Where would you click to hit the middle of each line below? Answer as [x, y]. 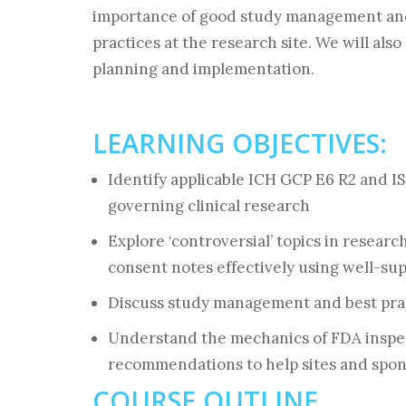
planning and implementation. [203, 69]
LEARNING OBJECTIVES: [240, 143]
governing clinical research [209, 206]
